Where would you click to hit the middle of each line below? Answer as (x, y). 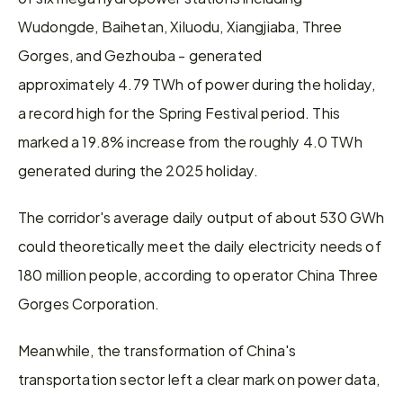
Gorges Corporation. (89, 303)
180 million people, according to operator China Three (198, 274)
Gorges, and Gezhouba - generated (140, 54)
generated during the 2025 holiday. (139, 170)
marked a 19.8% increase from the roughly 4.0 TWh (190, 141)
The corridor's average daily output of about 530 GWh (201, 216)
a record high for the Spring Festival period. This (179, 112)
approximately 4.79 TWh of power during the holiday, (197, 83)
